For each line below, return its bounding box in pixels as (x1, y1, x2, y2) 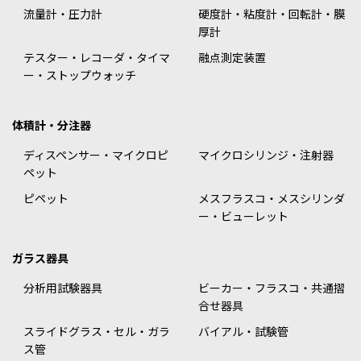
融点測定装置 (198, 49, 266, 66)
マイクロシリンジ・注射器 (198, 147, 334, 164)
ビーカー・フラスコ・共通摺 (198, 280, 345, 297)
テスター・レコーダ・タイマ (23, 49, 170, 66)
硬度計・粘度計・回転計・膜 (198, 6, 345, 23)
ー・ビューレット (198, 208, 288, 225)
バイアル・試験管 (198, 323, 288, 340)
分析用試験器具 (23, 280, 102, 297)
